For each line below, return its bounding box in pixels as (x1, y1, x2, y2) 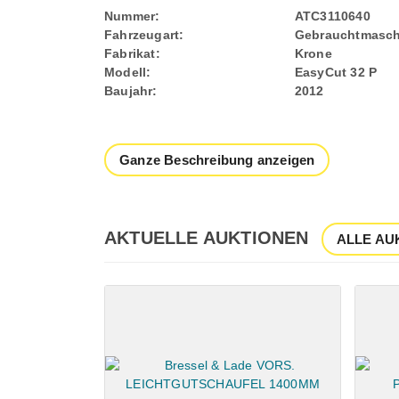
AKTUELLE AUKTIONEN (104, 228, 309, 248)
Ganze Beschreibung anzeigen (119, 152, 315, 167)
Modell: (104, 65, 151, 79)
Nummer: (104, 9, 160, 23)
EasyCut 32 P (294, 65, 378, 79)
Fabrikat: (104, 46, 160, 61)
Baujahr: (104, 84, 158, 98)
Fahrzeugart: (104, 28, 184, 42)
